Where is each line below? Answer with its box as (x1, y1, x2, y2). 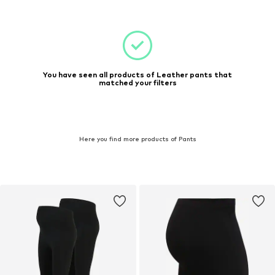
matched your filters (98, 78, 177, 87)
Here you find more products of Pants (79, 134, 196, 142)
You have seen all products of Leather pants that (43, 70, 232, 79)
